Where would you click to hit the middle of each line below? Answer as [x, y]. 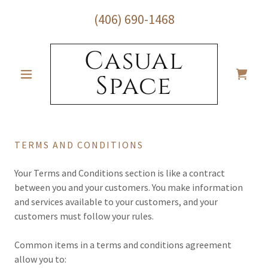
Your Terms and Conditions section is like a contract [120, 173]
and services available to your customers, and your [116, 202]
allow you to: [40, 259]
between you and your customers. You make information [129, 187]
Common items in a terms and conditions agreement [123, 245]
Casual [134, 61]
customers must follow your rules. [84, 216]
